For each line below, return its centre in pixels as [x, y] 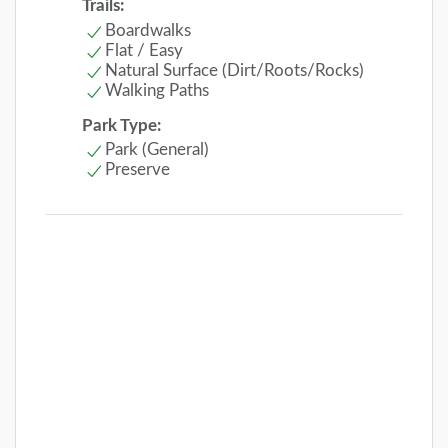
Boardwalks [148, 30]
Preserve [137, 169]
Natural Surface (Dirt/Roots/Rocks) [234, 70]
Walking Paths [157, 90]
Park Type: [121, 125]
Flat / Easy [144, 50]
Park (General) [157, 149]
